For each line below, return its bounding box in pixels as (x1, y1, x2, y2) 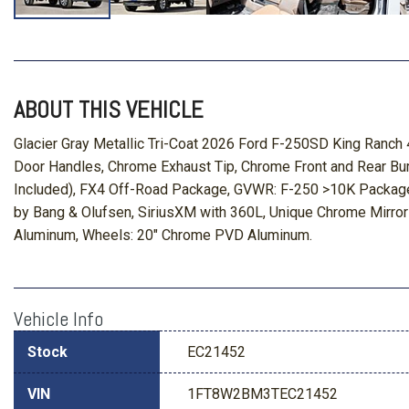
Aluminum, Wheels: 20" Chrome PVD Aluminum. (14, 225, 312, 244)
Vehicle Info (14, 305, 103, 331)
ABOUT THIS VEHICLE (14, 94, 204, 125)
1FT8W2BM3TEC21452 (187, 384, 338, 403)
